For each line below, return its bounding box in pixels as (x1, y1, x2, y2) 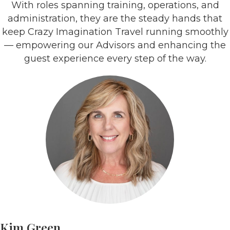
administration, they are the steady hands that (8, 13, 222, 24)
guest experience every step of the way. (24, 53, 206, 64)
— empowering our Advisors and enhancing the (4, 40, 226, 51)
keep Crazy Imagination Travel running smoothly (2, 26, 228, 37)
